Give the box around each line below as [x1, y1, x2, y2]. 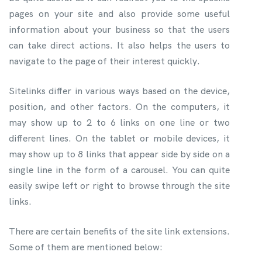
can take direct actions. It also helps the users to [9, 39, 230, 51]
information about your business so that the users [9, 23, 230, 36]
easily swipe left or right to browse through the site [9, 179, 230, 192]
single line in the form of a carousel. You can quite [9, 163, 230, 176]
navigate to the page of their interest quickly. [9, 54, 200, 67]
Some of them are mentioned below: [9, 240, 163, 253]
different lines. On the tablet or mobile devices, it [9, 132, 230, 144]
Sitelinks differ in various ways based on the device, [9, 84, 230, 97]
